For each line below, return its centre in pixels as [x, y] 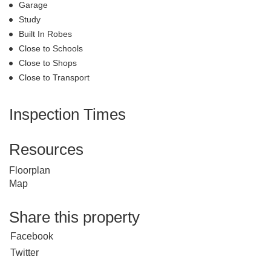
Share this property [74, 217]
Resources [46, 149]
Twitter [24, 252]
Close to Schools [51, 48]
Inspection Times [67, 114]
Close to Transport [54, 77]
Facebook [32, 236]
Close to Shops [48, 63]
